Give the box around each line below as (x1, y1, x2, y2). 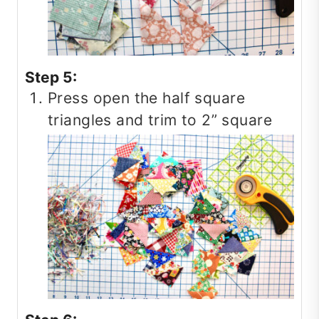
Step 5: (25, 68, 77, 86)
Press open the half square (48, 88, 245, 107)
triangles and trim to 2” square (48, 110, 273, 129)
